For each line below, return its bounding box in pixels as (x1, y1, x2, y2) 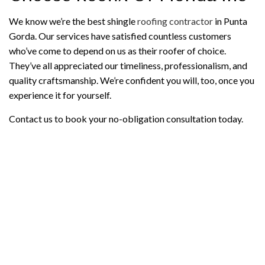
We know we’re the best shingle (9, 15, 137, 27)
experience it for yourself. (9, 89, 111, 101)
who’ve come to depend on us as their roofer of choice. (9, 44, 226, 56)
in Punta (213, 15, 247, 27)
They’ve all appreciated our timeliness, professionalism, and (9, 59, 247, 71)
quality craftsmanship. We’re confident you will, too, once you (9, 74, 254, 86)
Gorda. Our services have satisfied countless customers (9, 30, 231, 41)
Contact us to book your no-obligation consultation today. (9, 112, 243, 124)
